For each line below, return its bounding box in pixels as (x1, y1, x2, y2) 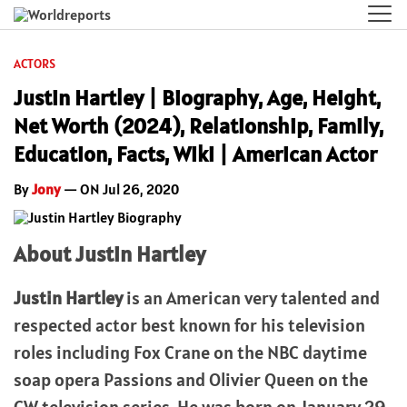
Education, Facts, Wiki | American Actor (14, 140, 377, 168)
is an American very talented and (123, 286, 380, 310)
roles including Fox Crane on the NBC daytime (14, 341, 367, 364)
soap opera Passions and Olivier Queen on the (14, 368, 368, 392)
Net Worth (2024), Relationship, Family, (14, 112, 383, 140)
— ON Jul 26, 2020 (61, 180, 179, 198)
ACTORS (14, 55, 55, 72)
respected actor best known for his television (14, 313, 365, 337)
